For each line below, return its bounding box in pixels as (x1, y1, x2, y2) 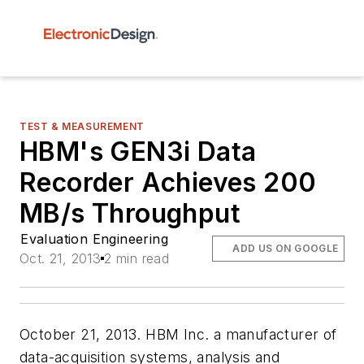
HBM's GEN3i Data (19, 136, 257, 167)
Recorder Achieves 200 (19, 167, 317, 198)
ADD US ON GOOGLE (232, 242, 339, 254)
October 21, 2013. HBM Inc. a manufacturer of (19, 326, 337, 343)
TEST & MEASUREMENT (19, 120, 145, 132)
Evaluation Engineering (20, 231, 168, 247)
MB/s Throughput (19, 197, 240, 229)
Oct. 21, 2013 (19, 250, 102, 266)
